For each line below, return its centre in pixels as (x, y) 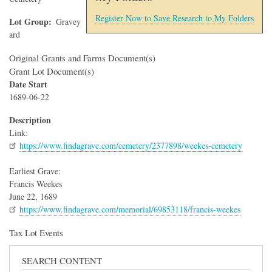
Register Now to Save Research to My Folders (175, 18)
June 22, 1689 (33, 196)
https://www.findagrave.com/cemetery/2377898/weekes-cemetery (131, 145)
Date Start (28, 84)
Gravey (68, 22)
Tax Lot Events (36, 232)
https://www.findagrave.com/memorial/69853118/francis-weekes (130, 209)
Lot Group (29, 22)
